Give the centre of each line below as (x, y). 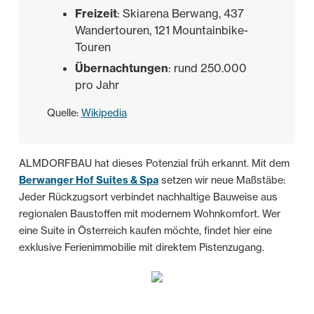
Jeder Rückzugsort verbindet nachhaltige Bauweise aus (148, 197)
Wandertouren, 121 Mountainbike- (161, 30)
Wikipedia (104, 113)
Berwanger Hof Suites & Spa (88, 180)
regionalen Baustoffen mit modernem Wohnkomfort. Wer (149, 214)
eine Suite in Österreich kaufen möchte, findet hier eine (145, 231)
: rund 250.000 (207, 68)
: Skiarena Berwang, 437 (180, 14)
